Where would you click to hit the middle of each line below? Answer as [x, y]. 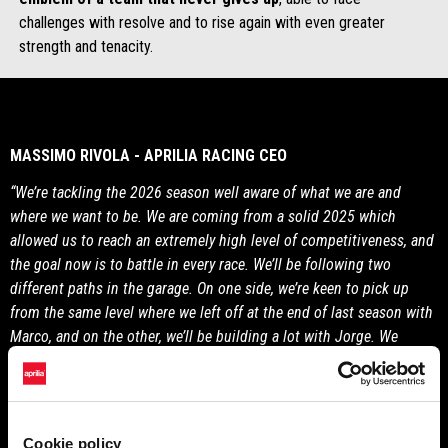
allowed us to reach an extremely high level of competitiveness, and [222, 240]
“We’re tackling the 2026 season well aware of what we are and [205, 192]
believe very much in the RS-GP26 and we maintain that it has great [220, 360]
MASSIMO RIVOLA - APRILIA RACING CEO [148, 155]
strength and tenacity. [85, 46]
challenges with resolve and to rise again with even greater [201, 22]
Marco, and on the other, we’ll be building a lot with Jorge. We [204, 336]
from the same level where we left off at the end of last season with [221, 312]
